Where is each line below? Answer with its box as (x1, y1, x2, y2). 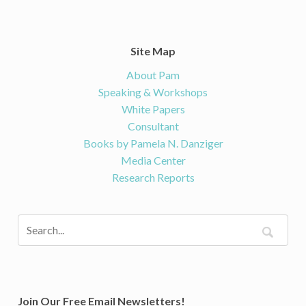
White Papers (121, 102, 185, 116)
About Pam (126, 68, 180, 82)
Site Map (130, 44, 176, 58)
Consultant (127, 120, 179, 133)
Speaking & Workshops (98, 85, 208, 99)
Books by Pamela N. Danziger (83, 137, 223, 150)
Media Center (120, 154, 186, 167)
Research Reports (111, 171, 195, 184)
